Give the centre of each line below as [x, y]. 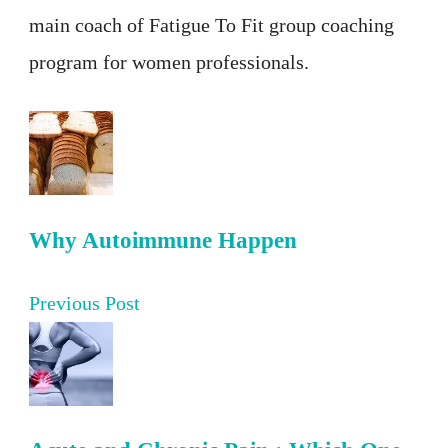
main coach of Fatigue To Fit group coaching [211, 25]
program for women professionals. [169, 62]
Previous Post [84, 302]
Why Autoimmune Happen [163, 239]
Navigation [98, 193]
